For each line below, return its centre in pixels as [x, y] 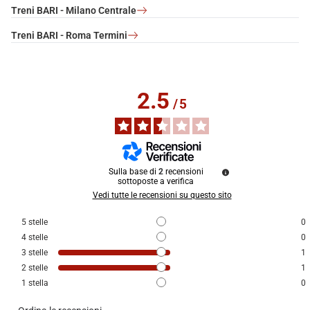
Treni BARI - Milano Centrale [74, 10]
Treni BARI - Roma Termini [69, 35]
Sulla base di [133, 171]
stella [38, 283]
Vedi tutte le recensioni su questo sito [162, 195]
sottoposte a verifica [156, 181]
